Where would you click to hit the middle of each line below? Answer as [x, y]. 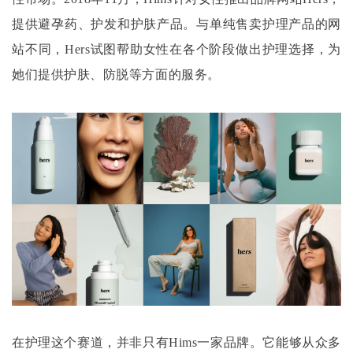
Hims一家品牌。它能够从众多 [255, 342]
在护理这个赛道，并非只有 [91, 342]
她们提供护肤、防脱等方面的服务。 [116, 75]
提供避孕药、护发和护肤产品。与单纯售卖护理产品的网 [176, 24]
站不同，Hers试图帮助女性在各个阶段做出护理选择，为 [176, 50]
